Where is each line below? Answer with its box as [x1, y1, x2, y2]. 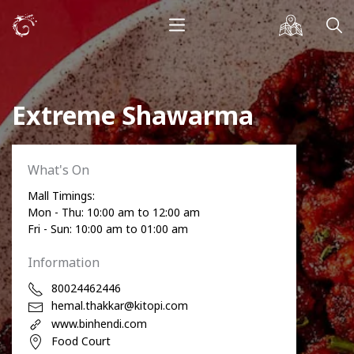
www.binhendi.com [51, 315, 147, 331]
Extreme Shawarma [12, 98, 254, 132]
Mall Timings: [28, 188, 95, 203]
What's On [28, 161, 89, 179]
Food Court [51, 333, 111, 348]
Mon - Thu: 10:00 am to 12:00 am [28, 205, 200, 220]
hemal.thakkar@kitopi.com [51, 298, 188, 314]
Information [28, 254, 100, 271]
